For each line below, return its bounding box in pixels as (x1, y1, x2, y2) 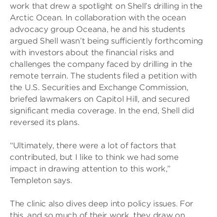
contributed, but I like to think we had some (10, 153, 179, 162)
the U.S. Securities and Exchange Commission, (10, 83, 188, 92)
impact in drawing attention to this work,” (10, 164, 170, 173)
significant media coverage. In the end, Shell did (10, 106, 194, 115)
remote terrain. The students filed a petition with (10, 71, 197, 80)
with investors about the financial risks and (10, 48, 174, 57)
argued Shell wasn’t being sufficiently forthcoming (10, 36, 203, 46)
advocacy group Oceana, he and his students (10, 25, 185, 34)
